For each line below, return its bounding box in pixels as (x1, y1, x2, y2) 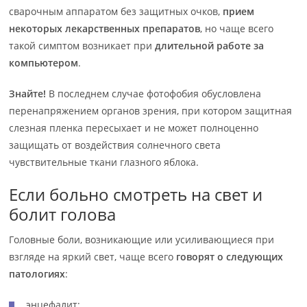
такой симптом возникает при (9, 39, 153, 52)
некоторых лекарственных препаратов (9, 22, 201, 35)
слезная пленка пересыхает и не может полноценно (9, 121, 259, 134)
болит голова (9, 203, 116, 225)
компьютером (9, 56, 79, 69)
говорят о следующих (176, 250, 284, 263)
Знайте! (9, 87, 47, 100)
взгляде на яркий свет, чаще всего (9, 250, 177, 263)
